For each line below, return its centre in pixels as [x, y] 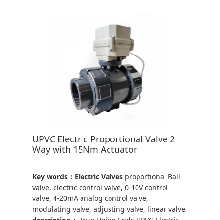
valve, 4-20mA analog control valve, [91, 198]
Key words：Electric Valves [78, 177]
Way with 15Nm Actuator [85, 150]
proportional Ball [153, 177]
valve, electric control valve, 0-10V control [100, 188]
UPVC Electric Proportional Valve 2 [104, 139]
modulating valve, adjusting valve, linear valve [109, 209]
